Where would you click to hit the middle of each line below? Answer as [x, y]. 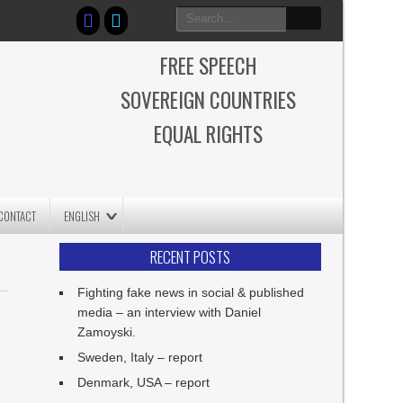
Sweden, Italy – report [140, 357]
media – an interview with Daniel [170, 312]
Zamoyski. [107, 332]
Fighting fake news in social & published [191, 292]
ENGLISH [82, 216]
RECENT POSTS [190, 257]
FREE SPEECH [208, 66]
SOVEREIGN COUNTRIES [208, 100]
